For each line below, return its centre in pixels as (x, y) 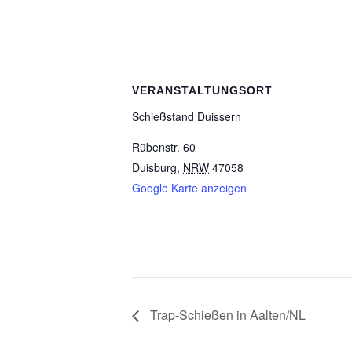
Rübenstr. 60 (164, 147)
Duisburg (154, 167)
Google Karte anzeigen (189, 188)
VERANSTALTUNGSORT (202, 90)
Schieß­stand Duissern (187, 116)
